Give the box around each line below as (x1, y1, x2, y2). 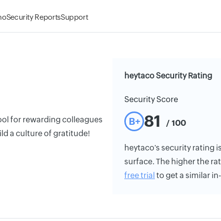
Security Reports (6, 13, 61, 21)
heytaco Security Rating (124, 71, 212, 80)
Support (60, 13, 88, 21)
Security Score (124, 95, 178, 104)
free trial (124, 171, 155, 180)
